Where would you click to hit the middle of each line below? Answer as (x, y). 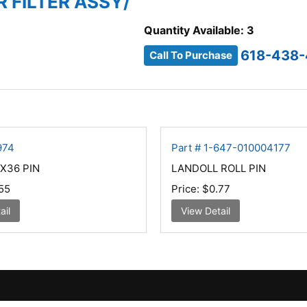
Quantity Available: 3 (199, 30)
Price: (186, 189)
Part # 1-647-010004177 (231, 148)
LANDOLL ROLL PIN (218, 168)
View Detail (205, 211)
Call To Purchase (191, 56)
